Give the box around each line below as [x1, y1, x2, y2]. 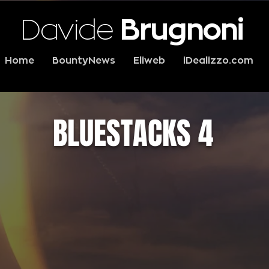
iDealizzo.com [183, 56, 253, 65]
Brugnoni [120, 16, 244, 44]
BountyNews [52, 56, 115, 65]
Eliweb [133, 56, 165, 65]
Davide [20, 16, 121, 44]
